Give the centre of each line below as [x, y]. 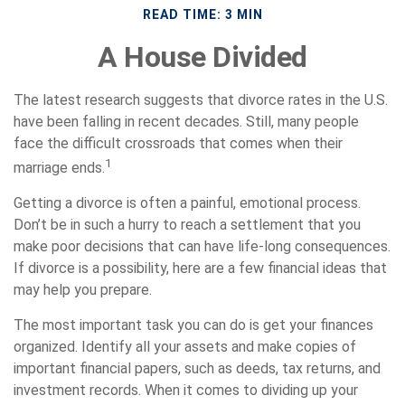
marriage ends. [59, 168]
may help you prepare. [83, 290]
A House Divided [202, 57]
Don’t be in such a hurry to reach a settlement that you [187, 225]
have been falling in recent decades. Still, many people [186, 122]
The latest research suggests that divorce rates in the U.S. [201, 100]
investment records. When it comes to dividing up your [186, 391]
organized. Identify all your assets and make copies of [185, 347]
